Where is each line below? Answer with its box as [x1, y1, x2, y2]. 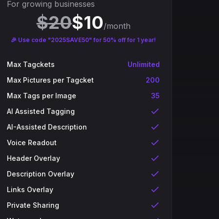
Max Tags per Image [7, 91, 77, 100]
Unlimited [127, 60, 160, 68]
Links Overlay [7, 185, 54, 194]
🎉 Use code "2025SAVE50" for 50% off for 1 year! [11, 36, 156, 44]
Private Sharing [7, 201, 60, 209]
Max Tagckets [7, 60, 55, 68]
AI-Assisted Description [7, 123, 88, 131]
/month [103, 21, 131, 31]
